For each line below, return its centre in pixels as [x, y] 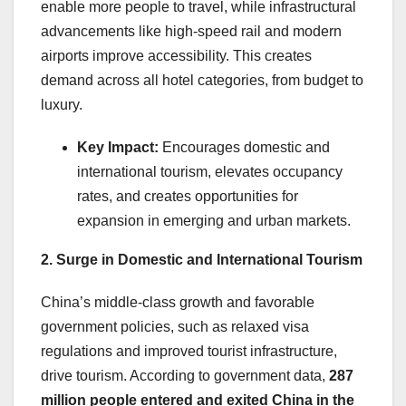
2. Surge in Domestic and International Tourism [202, 260]
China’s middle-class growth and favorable [178, 303]
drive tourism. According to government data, [185, 376]
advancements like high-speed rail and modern [191, 32]
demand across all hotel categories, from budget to [202, 81]
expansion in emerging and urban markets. [214, 221]
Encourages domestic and [244, 148]
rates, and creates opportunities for [188, 197]
